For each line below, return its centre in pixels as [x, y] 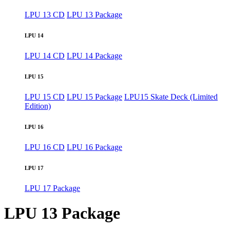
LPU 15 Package [94, 97]
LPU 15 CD [45, 97]
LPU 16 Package [94, 147]
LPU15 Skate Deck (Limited [171, 97]
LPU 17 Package [52, 188]
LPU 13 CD [45, 15]
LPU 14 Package [94, 56]
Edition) [38, 106]
